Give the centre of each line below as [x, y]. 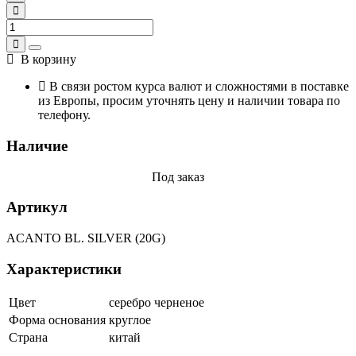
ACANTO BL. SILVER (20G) [86, 238]
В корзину [45, 60]
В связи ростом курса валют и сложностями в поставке [197, 87]
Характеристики [64, 269]
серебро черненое [157, 302]
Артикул [37, 207]
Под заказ [178, 176]
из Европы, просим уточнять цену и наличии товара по [189, 101]
